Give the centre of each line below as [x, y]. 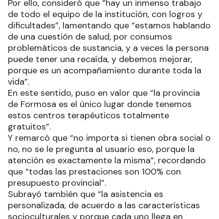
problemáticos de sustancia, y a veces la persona [108, 48]
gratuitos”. [29, 127]
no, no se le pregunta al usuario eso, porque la [101, 149]
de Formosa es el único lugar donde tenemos [100, 104]
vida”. [19, 82]
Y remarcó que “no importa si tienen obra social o [109, 138]
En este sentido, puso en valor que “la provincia [104, 93]
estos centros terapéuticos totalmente [88, 116]
